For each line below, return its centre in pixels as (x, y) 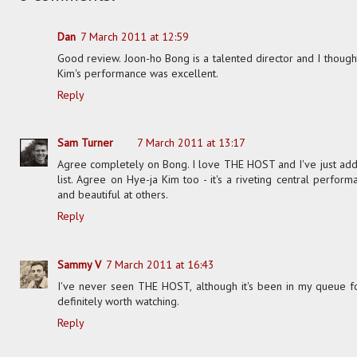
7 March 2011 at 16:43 (160, 264)
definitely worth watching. (118, 301)
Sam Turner (85, 143)
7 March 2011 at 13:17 (191, 143)
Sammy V (79, 264)
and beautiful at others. (113, 195)
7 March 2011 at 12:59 (135, 36)
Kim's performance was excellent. (138, 73)
